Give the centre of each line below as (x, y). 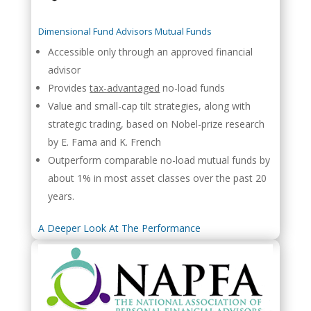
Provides (69, 87)
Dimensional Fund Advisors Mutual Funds (125, 31)
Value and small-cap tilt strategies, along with (150, 106)
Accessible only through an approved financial (151, 51)
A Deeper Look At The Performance (120, 228)
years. (61, 196)
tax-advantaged (125, 87)
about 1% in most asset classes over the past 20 (158, 178)
